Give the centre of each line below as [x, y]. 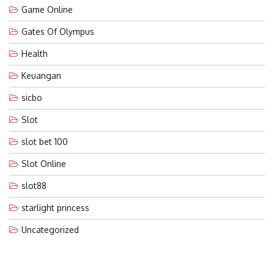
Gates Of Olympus [58, 31]
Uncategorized [50, 229]
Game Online [47, 9]
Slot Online [44, 163]
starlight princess [55, 207]
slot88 [34, 185]
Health [35, 53]
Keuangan [41, 75]
